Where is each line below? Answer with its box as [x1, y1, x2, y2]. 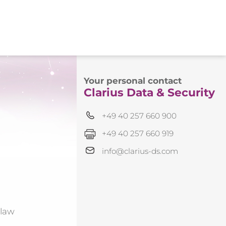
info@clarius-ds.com [102, 146, 178, 156]
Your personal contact [83, 76, 182, 86]
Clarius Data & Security [83, 86, 215, 99]
